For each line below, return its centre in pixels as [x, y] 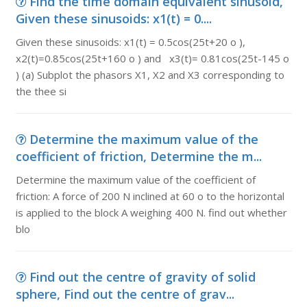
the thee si [41, 91]
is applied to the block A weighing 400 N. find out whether [151, 212]
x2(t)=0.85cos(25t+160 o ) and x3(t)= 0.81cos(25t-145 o [152, 58]
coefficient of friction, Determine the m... [138, 156]
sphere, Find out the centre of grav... [125, 294]
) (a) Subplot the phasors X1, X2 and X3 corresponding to [150, 75]
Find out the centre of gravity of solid [142, 277]
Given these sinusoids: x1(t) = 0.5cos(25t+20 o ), [133, 42]
